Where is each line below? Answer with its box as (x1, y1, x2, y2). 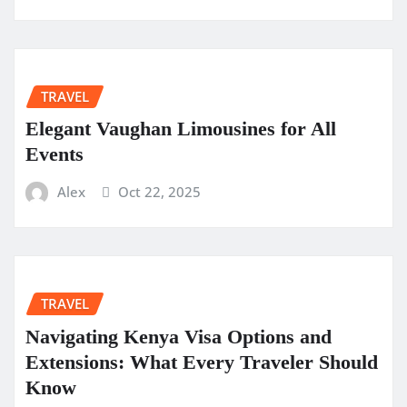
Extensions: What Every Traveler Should (25, 350, 378, 373)
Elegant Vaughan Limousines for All (25, 117, 336, 141)
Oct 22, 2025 (118, 183, 202, 202)
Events (25, 143, 84, 166)
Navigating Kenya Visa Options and (25, 324, 332, 348)
